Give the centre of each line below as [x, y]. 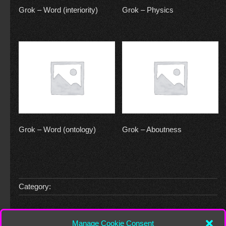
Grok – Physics [148, 10]
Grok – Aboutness [152, 129]
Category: [35, 187]
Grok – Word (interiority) [59, 10]
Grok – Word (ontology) [58, 129]
